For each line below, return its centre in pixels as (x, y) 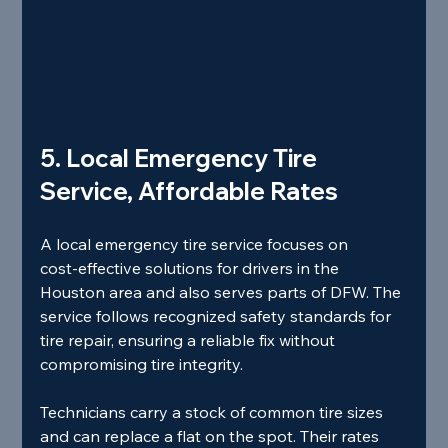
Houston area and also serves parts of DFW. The (223, 292)
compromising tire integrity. (142, 364)
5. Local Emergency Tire (181, 158)
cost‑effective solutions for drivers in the (192, 268)
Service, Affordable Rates (189, 191)
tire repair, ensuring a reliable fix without (190, 340)
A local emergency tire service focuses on (196, 244)
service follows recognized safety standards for (218, 316)
